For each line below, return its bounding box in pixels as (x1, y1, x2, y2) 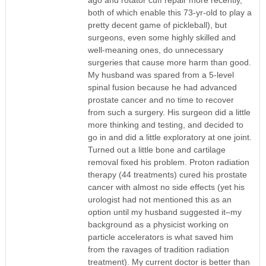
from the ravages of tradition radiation (87, 244, 229, 254)
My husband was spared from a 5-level (87, 69, 234, 80)
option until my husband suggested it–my (87, 207, 242, 217)
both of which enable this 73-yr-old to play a (87, 7, 252, 17)
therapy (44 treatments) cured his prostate (87, 169, 247, 179)
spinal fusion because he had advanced (87, 82, 237, 92)
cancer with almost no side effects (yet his (87, 182, 245, 192)
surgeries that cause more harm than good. (87, 57, 251, 67)
